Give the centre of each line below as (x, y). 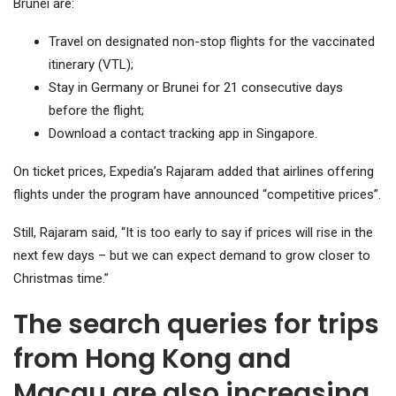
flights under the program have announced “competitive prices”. (197, 194)
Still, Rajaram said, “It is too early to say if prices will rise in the (193, 232)
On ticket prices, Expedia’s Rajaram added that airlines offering (194, 171)
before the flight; (96, 110)
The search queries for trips (196, 324)
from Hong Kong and (152, 358)
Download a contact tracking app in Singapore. (183, 133)
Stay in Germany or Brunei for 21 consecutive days (196, 87)
